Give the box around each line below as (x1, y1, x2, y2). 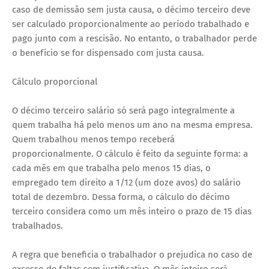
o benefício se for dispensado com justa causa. (12, 47, 204, 58)
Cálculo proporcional (12, 76, 97, 87)
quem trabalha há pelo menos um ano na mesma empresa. (12, 119, 253, 130)
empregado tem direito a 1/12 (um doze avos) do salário (12, 177, 241, 188)
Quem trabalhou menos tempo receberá (12, 133, 175, 145)
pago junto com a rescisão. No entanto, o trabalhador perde (12, 32, 257, 44)
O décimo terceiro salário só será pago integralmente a (12, 104, 235, 116)
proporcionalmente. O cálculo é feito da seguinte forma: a (12, 148, 248, 159)
